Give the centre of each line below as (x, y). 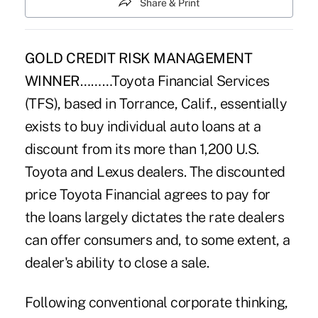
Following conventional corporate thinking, (156, 303)
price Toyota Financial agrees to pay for (147, 195)
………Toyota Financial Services (175, 81)
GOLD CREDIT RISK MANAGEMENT (138, 59)
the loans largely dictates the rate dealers (154, 218)
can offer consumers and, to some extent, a (157, 240)
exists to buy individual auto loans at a (143, 127)
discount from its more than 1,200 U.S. (142, 149)
